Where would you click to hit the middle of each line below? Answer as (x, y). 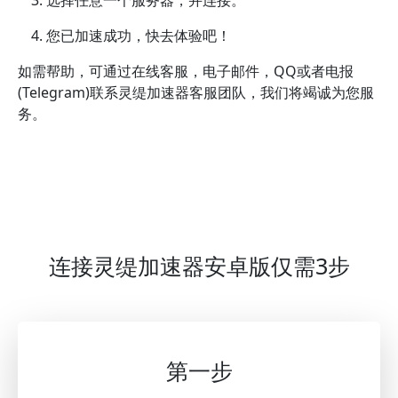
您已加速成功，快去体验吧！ (139, 35)
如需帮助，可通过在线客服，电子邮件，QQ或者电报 (186, 71)
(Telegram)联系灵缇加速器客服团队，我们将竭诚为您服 (196, 92)
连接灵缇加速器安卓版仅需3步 (199, 265)
